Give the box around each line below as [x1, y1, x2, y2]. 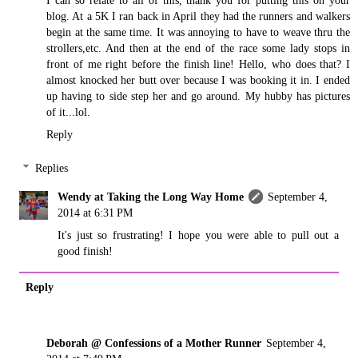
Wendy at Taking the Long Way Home [58, 189, 245, 203]
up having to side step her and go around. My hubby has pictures [46, 89, 350, 103]
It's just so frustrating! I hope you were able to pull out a [58, 228, 339, 241]
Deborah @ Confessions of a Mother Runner [46, 336, 261, 349]
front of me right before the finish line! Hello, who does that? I [46, 58, 350, 71]
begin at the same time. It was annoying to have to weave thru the [46, 26, 350, 39]
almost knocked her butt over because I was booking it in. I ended [46, 74, 350, 87]
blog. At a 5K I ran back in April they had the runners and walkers [46, 10, 350, 23]
